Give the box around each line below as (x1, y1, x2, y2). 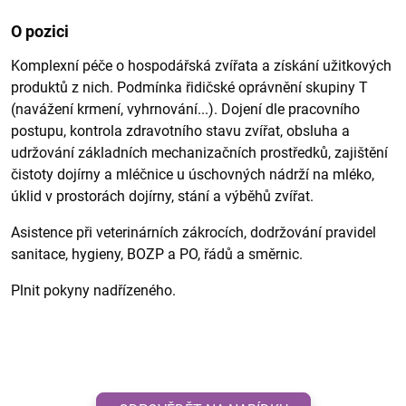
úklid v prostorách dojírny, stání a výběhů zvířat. (11, 188, 314, 205)
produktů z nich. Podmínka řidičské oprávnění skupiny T (11, 79, 368, 96)
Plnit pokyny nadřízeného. (11, 282, 176, 299)
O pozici (11, 22, 69, 41)
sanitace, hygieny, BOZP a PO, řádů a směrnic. (11, 246, 303, 263)
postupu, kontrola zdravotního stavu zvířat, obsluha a (11, 122, 350, 140)
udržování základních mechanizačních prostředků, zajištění (11, 144, 388, 161)
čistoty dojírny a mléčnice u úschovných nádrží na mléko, (11, 166, 374, 183)
